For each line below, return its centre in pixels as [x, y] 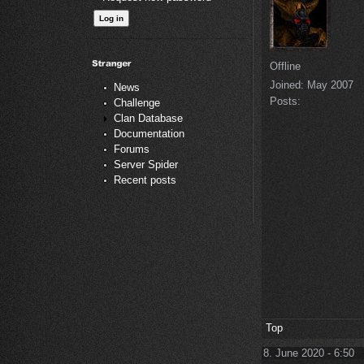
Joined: [287, 84]
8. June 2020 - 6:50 [309, 353]
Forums [132, 149]
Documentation [149, 134]
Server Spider [146, 165]
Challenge [137, 103]
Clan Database [148, 119]
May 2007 [329, 84]
